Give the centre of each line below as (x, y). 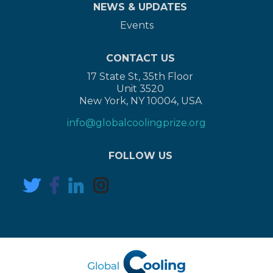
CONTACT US (140, 58)
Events (136, 25)
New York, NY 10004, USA (140, 101)
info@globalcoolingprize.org (136, 122)
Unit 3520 (140, 88)
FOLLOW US (140, 155)
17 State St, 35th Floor (140, 76)
